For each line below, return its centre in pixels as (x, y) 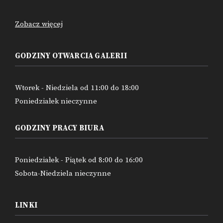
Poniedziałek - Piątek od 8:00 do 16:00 (79, 160)
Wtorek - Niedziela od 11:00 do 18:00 (77, 88)
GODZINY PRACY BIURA (59, 128)
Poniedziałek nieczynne (56, 101)
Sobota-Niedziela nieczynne (63, 173)
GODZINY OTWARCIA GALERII (71, 56)
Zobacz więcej (39, 24)
